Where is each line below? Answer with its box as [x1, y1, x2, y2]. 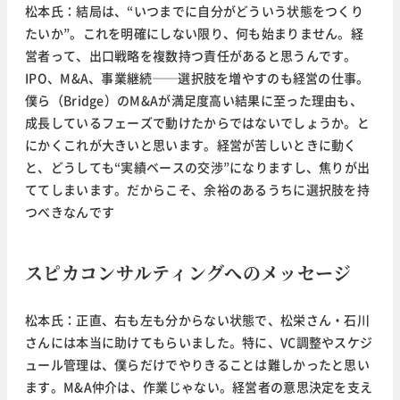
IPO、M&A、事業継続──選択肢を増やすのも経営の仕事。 [25, 69, 370, 87]
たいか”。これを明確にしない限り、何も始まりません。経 [25, 24, 364, 43]
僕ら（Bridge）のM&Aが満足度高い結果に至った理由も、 [25, 91, 362, 110]
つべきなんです [25, 203, 115, 221]
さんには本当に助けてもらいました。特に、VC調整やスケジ [25, 333, 373, 352]
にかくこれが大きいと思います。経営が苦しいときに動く [25, 136, 357, 154]
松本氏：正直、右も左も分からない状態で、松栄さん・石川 [25, 311, 371, 329]
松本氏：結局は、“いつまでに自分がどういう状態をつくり [25, 2, 364, 21]
